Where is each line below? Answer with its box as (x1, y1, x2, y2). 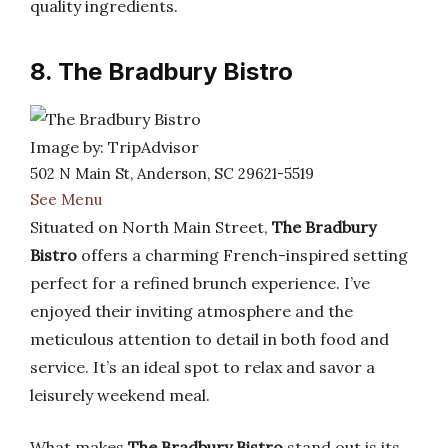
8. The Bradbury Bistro (30, 57, 293, 86)
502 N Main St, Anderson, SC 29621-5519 (30, 164, 314, 183)
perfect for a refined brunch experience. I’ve (30, 273, 370, 293)
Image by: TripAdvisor (30, 137, 199, 157)
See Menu (30, 190, 102, 209)
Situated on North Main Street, (30, 217, 272, 237)
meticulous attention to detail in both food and (30, 329, 389, 349)
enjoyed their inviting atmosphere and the (30, 301, 353, 321)
